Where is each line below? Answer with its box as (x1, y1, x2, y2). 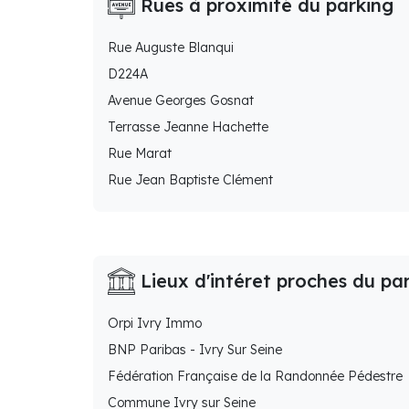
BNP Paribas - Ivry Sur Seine (108, 341, 282, 359)
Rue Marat (108, 145, 172, 163)
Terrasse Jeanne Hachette (108, 119, 268, 136)
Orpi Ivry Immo (108, 315, 202, 332)
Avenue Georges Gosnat (108, 92, 254, 110)
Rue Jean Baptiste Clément (108, 172, 273, 189)
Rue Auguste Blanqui (108, 39, 234, 57)
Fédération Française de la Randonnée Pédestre (108, 368, 403, 385)
